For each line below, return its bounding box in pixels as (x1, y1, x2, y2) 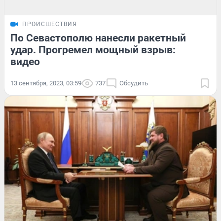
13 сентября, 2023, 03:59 (10, 79, 81, 87)
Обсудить (119, 79, 148, 87)
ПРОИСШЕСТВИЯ (22, 21, 77, 28)
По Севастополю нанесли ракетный (10, 32, 186, 44)
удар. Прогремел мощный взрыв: (10, 44, 176, 56)
